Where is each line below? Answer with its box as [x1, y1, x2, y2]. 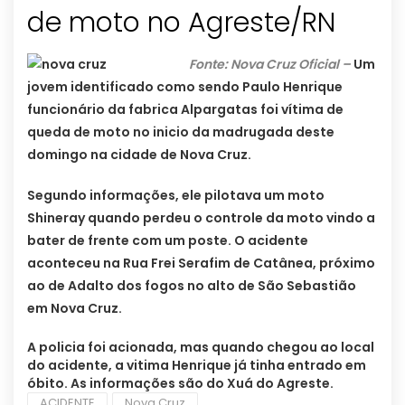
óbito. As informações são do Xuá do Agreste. [27, 374, 334, 393]
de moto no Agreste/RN [27, 4, 335, 42]
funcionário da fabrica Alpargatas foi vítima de [27, 100, 344, 119]
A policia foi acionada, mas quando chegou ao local [27, 338, 374, 357]
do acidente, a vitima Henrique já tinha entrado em [27, 356, 366, 375]
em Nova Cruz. [27, 299, 122, 318]
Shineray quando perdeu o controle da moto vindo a [27, 209, 375, 228]
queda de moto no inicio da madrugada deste [27, 123, 334, 142]
